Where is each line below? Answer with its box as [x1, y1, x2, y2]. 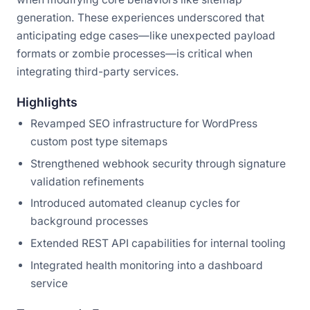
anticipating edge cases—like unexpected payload [17, 29, 275, 43]
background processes [30, 215, 148, 228]
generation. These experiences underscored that [17, 11, 264, 25]
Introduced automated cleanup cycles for [30, 197, 240, 210]
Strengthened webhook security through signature [30, 156, 286, 170]
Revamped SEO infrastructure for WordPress [30, 117, 257, 131]
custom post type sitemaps [30, 135, 167, 149]
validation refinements [30, 174, 144, 188]
